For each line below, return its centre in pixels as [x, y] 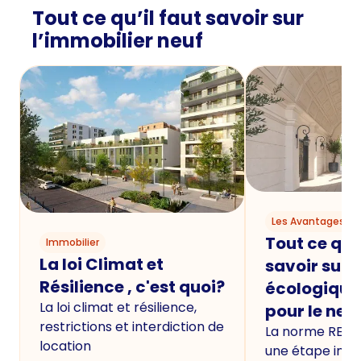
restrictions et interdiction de [132, 326]
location [65, 346]
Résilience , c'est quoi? [132, 286]
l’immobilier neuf [118, 41]
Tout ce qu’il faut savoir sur [168, 19]
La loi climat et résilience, [118, 307]
